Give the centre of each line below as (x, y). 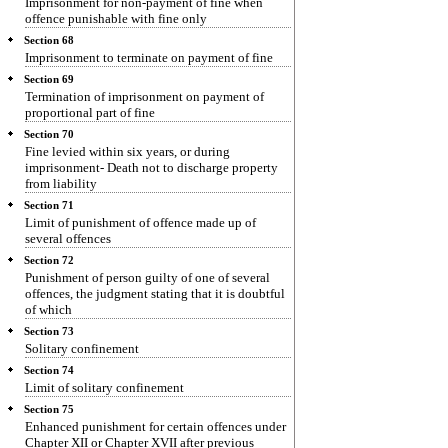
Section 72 (49, 260)
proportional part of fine (90, 112)
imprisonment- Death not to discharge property (151, 167)
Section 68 (49, 40)
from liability (61, 183)
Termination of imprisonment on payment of (144, 96)
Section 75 (49, 409)
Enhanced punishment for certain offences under (155, 426)
